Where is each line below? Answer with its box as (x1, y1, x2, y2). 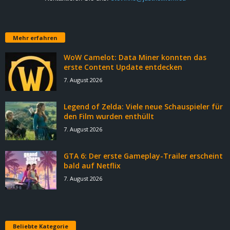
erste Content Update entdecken (64, 62, 182, 72)
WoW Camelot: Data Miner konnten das (64, 52, 206, 62)
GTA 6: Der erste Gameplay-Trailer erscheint (64, 150, 223, 161)
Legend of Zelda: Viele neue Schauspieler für (64, 101, 223, 111)
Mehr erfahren (13, 33, 57, 42)
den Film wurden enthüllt (64, 111, 154, 121)
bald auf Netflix (64, 160, 121, 170)
